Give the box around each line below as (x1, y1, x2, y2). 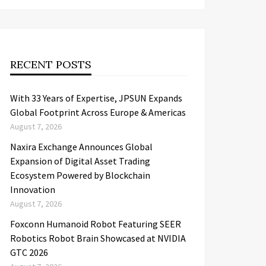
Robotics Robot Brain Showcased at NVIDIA (10, 232, 186, 244)
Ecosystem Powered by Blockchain (10, 169, 150, 181)
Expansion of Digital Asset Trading (10, 155, 150, 167)
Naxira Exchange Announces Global (10, 141, 153, 153)
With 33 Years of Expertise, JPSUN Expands (10, 92, 182, 104)
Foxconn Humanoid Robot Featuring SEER (10, 218, 181, 230)
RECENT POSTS (10, 58, 91, 71)
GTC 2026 (10, 246, 48, 258)
